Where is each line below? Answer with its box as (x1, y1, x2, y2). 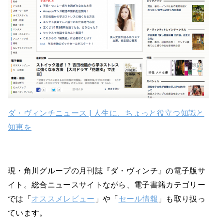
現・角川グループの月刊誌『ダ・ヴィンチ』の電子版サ (8, 166, 206, 175)
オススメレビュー (31, 194, 95, 203)
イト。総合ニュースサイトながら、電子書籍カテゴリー (8, 180, 206, 189)
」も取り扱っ (158, 194, 206, 203)
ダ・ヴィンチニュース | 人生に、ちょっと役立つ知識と (8, 108, 204, 118)
